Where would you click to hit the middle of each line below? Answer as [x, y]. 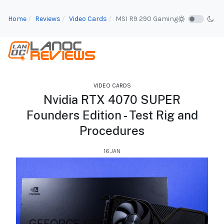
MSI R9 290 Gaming [147, 18]
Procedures [112, 131]
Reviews [48, 18]
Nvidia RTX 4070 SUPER [112, 100]
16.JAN [112, 151]
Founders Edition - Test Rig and [112, 115]
